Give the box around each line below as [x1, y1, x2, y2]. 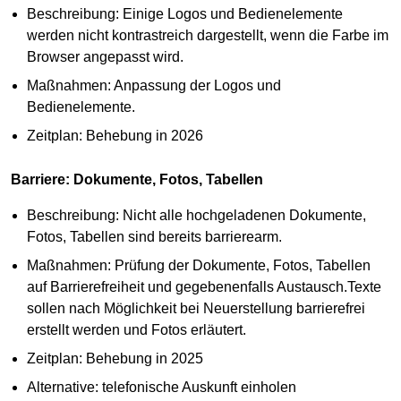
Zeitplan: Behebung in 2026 [26, 127, 203, 143]
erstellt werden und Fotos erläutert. [26, 321, 246, 337]
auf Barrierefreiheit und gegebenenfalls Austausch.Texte [26, 278, 381, 294]
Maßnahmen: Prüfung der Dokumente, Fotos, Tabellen [26, 257, 371, 273]
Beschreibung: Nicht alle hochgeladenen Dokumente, [26, 207, 366, 223]
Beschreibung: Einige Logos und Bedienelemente [26, 5, 343, 21]
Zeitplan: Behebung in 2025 [26, 350, 203, 366]
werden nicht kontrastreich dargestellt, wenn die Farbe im [26, 27, 388, 43]
